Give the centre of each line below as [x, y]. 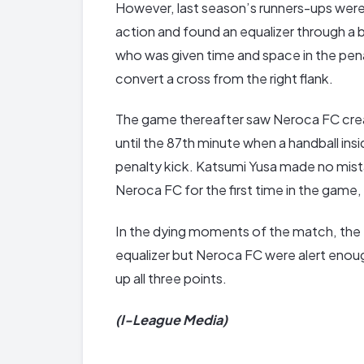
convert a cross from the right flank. [224, 78]
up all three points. [171, 278]
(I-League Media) [171, 319]
